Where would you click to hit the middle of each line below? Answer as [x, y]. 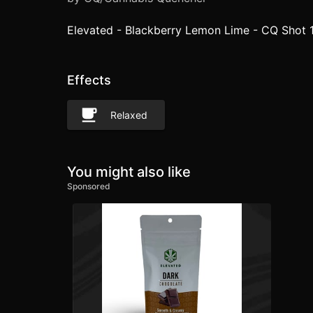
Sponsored [89, 187]
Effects [89, 80]
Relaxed [129, 115]
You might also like [129, 172]
